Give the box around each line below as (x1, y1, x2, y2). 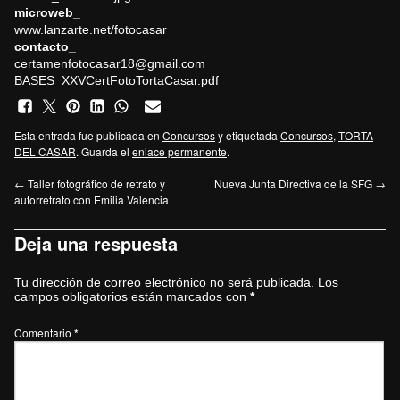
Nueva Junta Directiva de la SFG (214, 176, 375, 192)
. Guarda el (76, 144, 132, 160)
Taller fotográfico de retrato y (25, 176, 165, 192)
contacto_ (14, 39, 76, 54)
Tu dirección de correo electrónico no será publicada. (14, 275, 314, 290)
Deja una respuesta (14, 230, 178, 257)
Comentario (14, 325, 74, 341)
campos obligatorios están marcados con (14, 289, 250, 304)
